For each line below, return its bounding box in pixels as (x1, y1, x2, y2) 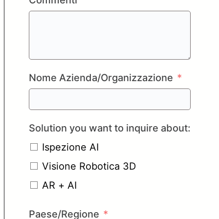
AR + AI (42, 179, 77, 191)
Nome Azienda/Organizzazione (28, 71, 173, 84)
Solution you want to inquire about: (28, 122, 191, 134)
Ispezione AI (42, 141, 99, 153)
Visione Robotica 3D (42, 160, 136, 172)
